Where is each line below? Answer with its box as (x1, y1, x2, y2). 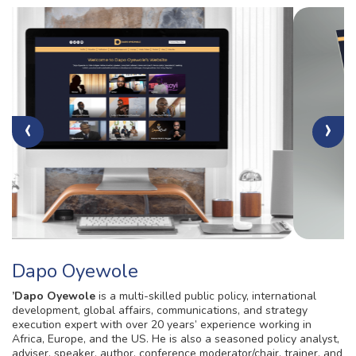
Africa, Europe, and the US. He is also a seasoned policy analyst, (12, 331, 339, 347)
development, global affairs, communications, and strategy (12, 303, 308, 319)
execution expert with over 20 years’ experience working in (12, 317, 311, 333)
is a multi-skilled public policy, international (95, 288, 316, 304)
